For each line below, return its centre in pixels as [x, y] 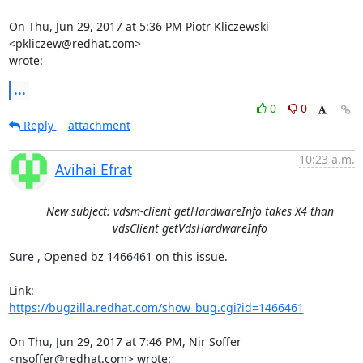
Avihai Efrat [93, 169]
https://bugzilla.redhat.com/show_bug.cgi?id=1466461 [156, 307]
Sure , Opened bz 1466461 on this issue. [118, 256]
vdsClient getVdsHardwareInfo [190, 228]
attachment [99, 125]
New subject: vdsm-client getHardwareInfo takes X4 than [190, 211]
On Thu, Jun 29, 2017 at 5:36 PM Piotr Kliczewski [139, 26]
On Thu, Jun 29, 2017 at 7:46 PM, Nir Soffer [125, 341]
